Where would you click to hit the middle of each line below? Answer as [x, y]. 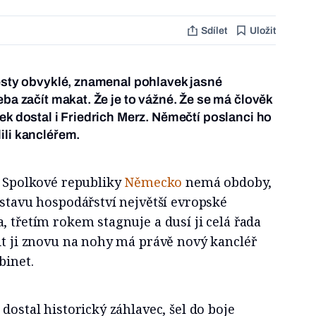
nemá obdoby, [227, 182]
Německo [153, 182]
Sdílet [214, 30]
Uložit [262, 30]
